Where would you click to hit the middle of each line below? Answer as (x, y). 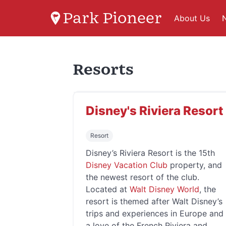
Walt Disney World (164, 189)
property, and (195, 165)
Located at (108, 189)
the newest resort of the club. (143, 177)
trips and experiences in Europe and (155, 213)
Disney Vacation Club (127, 165)
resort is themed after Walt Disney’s (154, 201)
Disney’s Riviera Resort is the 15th (150, 153)
